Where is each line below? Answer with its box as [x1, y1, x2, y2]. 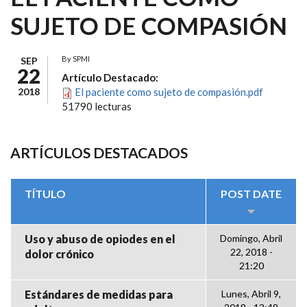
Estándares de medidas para [25, 288, 173, 301]
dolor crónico [25, 247, 94, 260]
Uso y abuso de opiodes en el [25, 232, 175, 245]
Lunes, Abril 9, [221, 288, 281, 299]
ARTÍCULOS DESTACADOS [10, 144, 188, 161]
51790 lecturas [62, 100, 132, 112]
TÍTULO [25, 187, 66, 200]
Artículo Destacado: [62, 71, 160, 84]
